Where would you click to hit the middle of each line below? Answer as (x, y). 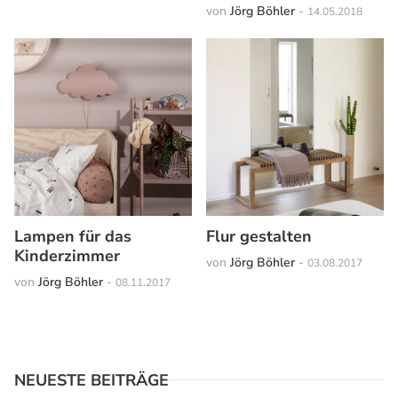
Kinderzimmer (67, 255)
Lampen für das (73, 236)
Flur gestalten (259, 236)
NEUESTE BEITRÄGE (92, 380)
